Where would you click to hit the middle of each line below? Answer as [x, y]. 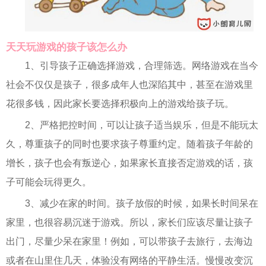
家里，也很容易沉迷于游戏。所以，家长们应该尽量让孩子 [129, 223]
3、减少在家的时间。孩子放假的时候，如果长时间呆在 [142, 204]
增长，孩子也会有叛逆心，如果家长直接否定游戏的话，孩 [129, 163]
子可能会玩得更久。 [49, 182]
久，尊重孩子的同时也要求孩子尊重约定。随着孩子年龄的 [129, 144]
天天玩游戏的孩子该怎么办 [66, 47]
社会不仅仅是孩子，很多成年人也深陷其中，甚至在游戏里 [129, 85]
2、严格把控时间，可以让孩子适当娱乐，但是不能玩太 [142, 125]
